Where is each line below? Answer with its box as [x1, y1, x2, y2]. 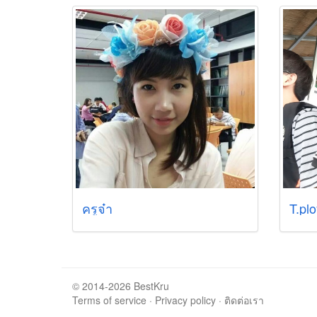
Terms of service [72, 292, 146, 307]
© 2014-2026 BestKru [72, 278, 169, 293]
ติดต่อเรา [224, 292, 264, 307]
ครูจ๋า [82, 198, 113, 217]
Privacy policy [155, 292, 216, 307]
